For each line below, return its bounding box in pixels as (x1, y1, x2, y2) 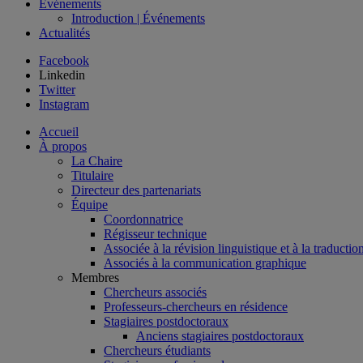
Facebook (39, 53, 89, 67)
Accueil (39, 125, 79, 139)
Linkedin (39, 68, 85, 82)
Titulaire (71, 169, 113, 182)
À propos (39, 139, 87, 153)
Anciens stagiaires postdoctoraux (136, 329, 304, 343)
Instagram (39, 97, 89, 111)
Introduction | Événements (71, 11, 205, 25)
